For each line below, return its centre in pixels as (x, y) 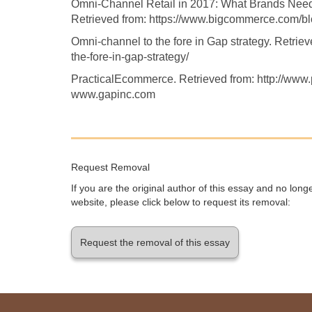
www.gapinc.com (113, 95)
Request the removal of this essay (155, 243)
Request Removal (110, 167)
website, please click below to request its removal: (181, 202)
